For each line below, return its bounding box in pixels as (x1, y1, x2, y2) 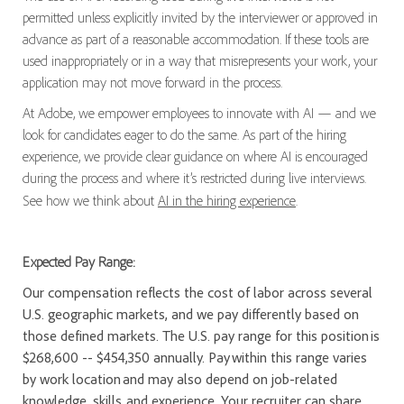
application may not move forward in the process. (22, 73, 282, 92)
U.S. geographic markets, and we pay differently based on (22, 305, 359, 324)
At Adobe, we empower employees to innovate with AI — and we (22, 104, 376, 123)
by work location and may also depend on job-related (22, 370, 337, 389)
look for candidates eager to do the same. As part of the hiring (22, 125, 346, 144)
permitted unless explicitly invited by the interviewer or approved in (22, 8, 378, 27)
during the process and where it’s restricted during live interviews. (22, 169, 366, 188)
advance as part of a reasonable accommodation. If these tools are (22, 30, 369, 49)
